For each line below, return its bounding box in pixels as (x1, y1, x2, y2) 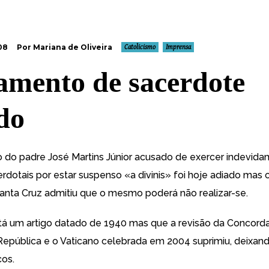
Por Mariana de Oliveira (17, 43, 112, 52)
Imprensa (166, 43, 191, 51)
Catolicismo (124, 43, 156, 51)
